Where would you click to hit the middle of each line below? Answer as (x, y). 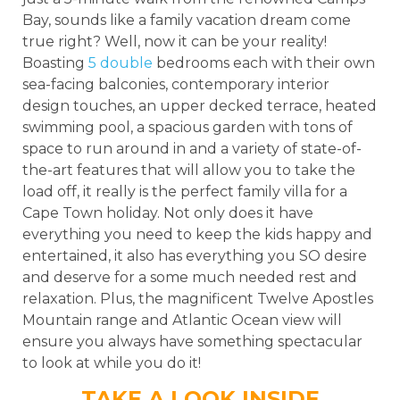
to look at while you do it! (112, 362)
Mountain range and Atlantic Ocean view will (182, 320)
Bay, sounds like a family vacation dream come (187, 20)
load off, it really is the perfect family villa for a (185, 191)
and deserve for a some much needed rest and (190, 277)
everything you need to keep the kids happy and (197, 234)
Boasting (55, 62)
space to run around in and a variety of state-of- (192, 148)
